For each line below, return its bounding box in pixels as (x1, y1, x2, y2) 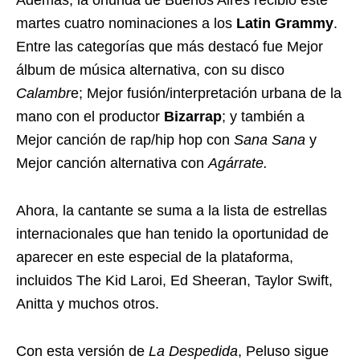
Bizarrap (164, 108, 222, 125)
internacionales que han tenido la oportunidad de (16, 226, 329, 242)
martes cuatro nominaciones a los (16, 15, 236, 31)
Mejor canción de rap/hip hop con (16, 132, 234, 148)
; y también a (222, 108, 305, 125)
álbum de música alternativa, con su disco (16, 62, 284, 78)
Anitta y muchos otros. (16, 296, 159, 312)
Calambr (16, 85, 71, 101)
